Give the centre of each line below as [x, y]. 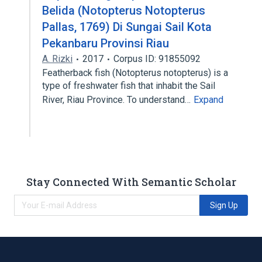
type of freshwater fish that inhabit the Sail [129, 86]
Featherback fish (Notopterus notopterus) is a [135, 73]
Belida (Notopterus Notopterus [124, 11]
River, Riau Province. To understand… [118, 100]
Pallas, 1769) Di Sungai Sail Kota [127, 27]
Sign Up [224, 205]
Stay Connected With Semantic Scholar [131, 182]
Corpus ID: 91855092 [157, 59]
